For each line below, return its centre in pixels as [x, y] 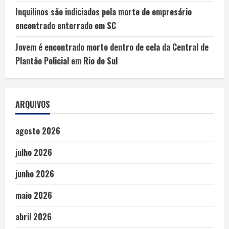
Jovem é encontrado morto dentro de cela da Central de [112, 47]
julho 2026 [34, 152]
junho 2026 [35, 174]
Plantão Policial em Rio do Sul [66, 61]
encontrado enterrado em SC [66, 25]
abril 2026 [33, 216]
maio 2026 [34, 195]
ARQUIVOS [33, 104]
